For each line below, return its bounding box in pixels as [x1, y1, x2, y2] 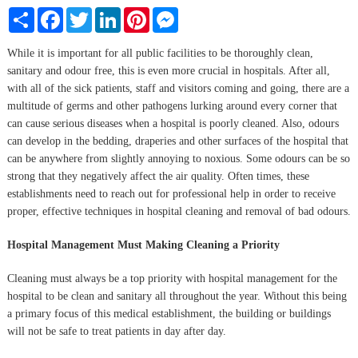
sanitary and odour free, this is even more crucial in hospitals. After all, [6, 64, 330, 77]
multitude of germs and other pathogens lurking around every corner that [6, 99, 337, 112]
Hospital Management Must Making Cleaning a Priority [6, 238, 280, 251]
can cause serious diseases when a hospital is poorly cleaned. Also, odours [6, 117, 339, 129]
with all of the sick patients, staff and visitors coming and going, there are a [6, 82, 349, 94]
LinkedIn [120, 6, 162, 19]
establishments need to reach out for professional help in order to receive [6, 187, 336, 200]
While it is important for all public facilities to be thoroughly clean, [6, 46, 313, 59]
